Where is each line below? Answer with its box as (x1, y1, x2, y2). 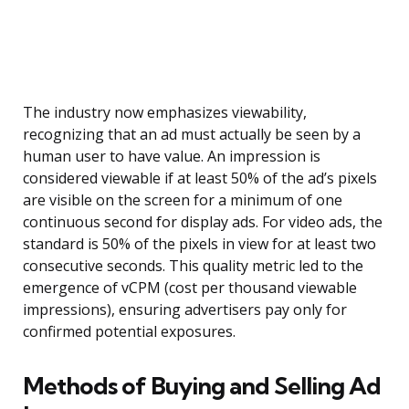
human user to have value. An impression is (23, 146, 320, 167)
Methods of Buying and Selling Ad (23, 371, 381, 402)
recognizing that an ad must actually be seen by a (23, 124, 361, 145)
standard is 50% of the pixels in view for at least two (23, 234, 376, 255)
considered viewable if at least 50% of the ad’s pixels (23, 168, 377, 189)
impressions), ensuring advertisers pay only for (23, 299, 347, 320)
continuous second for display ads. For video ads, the (23, 212, 383, 233)
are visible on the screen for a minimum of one (23, 190, 342, 211)
